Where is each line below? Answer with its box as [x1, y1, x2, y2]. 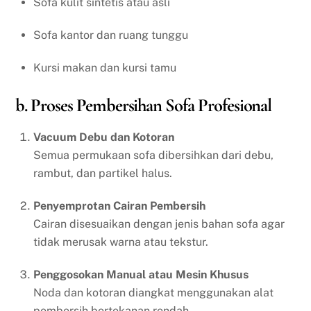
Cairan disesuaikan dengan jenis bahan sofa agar [33, 217, 285, 231]
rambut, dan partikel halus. [33, 167, 172, 180]
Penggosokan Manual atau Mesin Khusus [33, 268, 249, 282]
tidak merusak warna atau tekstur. [33, 235, 208, 249]
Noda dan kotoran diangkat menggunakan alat [33, 286, 274, 300]
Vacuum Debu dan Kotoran [33, 131, 174, 144]
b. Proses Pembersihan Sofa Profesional [15, 94, 272, 117]
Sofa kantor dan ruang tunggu [33, 28, 188, 42]
